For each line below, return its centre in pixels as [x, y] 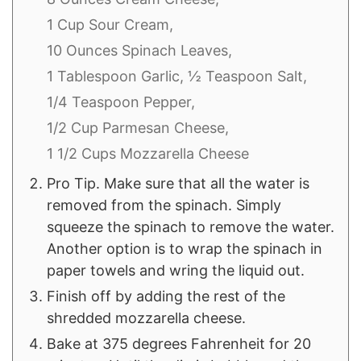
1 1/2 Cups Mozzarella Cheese [148, 154]
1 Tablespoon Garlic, [115, 77]
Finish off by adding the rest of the [166, 297]
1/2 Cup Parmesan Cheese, [138, 128]
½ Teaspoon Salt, [247, 77]
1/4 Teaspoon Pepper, [121, 102]
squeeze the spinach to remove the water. [191, 227]
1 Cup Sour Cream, [110, 25]
